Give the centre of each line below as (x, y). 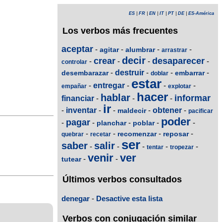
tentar (155, 147)
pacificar (201, 111)
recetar (101, 135)
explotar (180, 86)
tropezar (182, 147)
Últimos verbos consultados (122, 180)
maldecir (132, 111)
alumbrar (140, 50)
